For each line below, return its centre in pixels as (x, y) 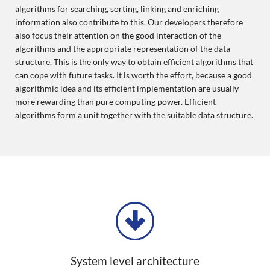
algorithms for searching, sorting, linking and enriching (117, 8)
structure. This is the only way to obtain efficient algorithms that (134, 61)
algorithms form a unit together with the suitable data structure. (134, 115)
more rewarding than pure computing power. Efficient (115, 101)
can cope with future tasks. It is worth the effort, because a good (133, 75)
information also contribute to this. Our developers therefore (129, 22)
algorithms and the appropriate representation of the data (122, 48)
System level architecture (135, 261)
